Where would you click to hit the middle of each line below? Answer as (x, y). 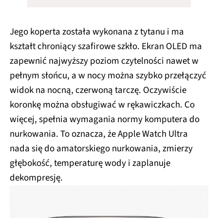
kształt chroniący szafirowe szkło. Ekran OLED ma (106, 46)
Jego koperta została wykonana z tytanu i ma (97, 32)
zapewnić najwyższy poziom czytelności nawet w (104, 61)
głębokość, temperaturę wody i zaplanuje (90, 163)
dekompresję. (36, 178)
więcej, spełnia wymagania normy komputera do (105, 119)
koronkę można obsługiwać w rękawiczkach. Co (102, 105)
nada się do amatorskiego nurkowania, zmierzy (101, 148)
